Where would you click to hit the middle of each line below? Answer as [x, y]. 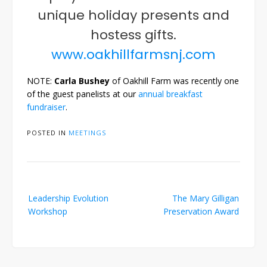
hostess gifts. [133, 35]
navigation [46, 205]
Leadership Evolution [68, 198]
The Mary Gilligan [206, 198]
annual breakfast [170, 94]
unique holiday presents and [133, 15]
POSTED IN [48, 133]
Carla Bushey [82, 81]
